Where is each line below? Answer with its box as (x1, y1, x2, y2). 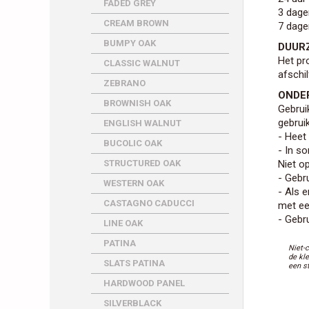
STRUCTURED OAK (103, 158, 181, 168)
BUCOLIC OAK (103, 138, 162, 148)
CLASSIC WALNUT (103, 58, 180, 68)
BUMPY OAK (103, 38, 156, 48)
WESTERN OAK (103, 178, 164, 188)
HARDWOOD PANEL (103, 278, 185, 288)
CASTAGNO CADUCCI (103, 198, 195, 208)
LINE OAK (103, 218, 143, 228)
